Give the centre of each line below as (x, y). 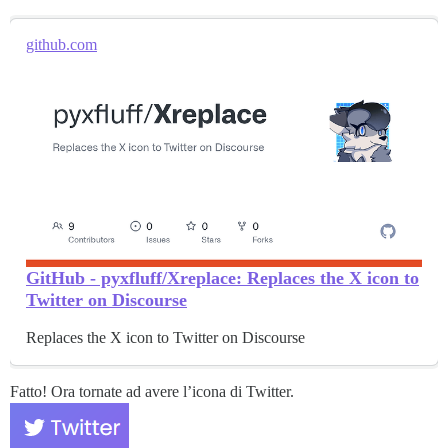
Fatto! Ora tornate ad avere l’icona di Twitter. (152, 392)
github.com (61, 44)
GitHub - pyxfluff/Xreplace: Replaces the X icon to (222, 278)
